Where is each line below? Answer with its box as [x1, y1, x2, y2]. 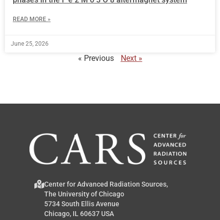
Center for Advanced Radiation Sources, [44, 180, 168, 188]
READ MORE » [13, 15, 51, 23]
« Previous [78, 53, 114, 63]
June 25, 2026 [11, 40, 49, 47]
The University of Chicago [44, 190, 124, 198]
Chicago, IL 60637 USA [44, 209, 114, 218]
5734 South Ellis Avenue [44, 199, 119, 208]
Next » [120, 53, 142, 63]
